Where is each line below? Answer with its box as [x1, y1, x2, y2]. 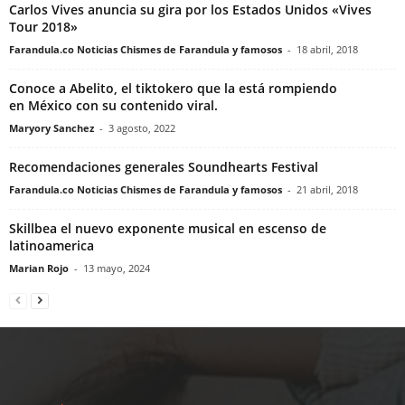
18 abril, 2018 [297, 42, 358, 57]
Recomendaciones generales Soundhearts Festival [9, 158, 318, 176]
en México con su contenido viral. [9, 97, 218, 115]
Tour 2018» [9, 18, 78, 36]
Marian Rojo [9, 261, 69, 276]
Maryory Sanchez [9, 121, 94, 136]
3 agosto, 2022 [108, 121, 175, 136]
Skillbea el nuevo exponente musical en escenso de [9, 220, 326, 238]
